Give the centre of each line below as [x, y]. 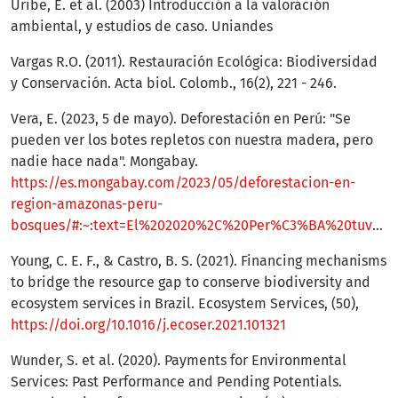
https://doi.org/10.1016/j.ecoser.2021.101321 [148, 325]
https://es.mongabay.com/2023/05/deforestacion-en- [183, 183]
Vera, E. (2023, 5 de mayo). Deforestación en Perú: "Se [181, 119]
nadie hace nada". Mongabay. [104, 162]
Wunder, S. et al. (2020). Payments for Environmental [179, 361]
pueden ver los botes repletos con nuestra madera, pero [192, 140]
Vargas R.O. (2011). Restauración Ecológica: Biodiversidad [194, 62]
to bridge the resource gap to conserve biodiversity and [191, 283]
